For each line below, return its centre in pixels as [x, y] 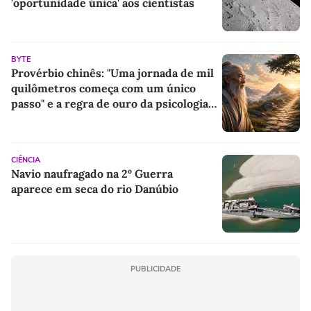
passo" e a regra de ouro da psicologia [110, 103]
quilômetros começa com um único [103, 88]
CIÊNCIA [26, 160]
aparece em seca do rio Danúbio [95, 188]
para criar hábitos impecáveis [89, 118]
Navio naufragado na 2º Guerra [92, 173]
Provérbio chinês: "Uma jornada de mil [112, 73]
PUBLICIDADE [155, 269]
